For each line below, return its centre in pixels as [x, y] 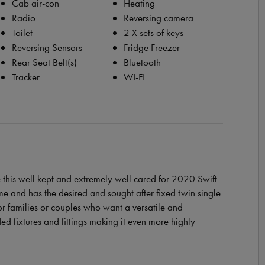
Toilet [22, 33]
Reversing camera [158, 18]
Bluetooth [142, 62]
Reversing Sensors [47, 47]
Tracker [25, 77]
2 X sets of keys [153, 33]
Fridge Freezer [151, 47]
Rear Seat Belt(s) [44, 62]
